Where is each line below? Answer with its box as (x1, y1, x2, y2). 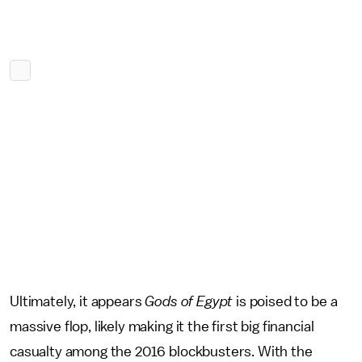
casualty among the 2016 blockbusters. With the (10, 344, 313, 360)
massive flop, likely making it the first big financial (10, 319, 314, 335)
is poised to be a (233, 294, 338, 309)
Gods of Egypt (141, 294, 234, 309)
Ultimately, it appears (10, 294, 142, 309)
